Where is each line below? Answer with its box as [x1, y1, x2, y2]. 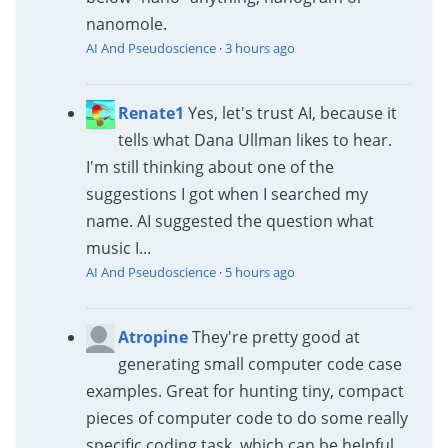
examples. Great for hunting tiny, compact [85, 379, 404, 402]
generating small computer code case [117, 352, 402, 375]
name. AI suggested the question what [85, 209, 374, 232]
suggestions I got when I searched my [85, 182, 368, 205]
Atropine [117, 325, 188, 348]
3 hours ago [224, 38, 295, 57]
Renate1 [117, 101, 184, 124]
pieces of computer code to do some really [85, 406, 408, 429]
